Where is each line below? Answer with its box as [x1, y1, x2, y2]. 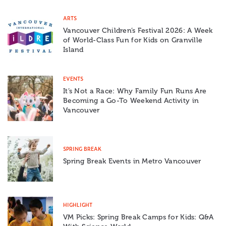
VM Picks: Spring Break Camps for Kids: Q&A [63, 212, 214, 221]
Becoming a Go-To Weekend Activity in [63, 96, 199, 105]
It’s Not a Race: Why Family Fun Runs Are [63, 87, 207, 96]
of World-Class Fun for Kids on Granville [63, 36, 203, 45]
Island [63, 45, 84, 54]
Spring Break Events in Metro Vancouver [63, 157, 201, 166]
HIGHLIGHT [63, 200, 92, 208]
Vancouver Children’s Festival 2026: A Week [63, 26, 213, 35]
